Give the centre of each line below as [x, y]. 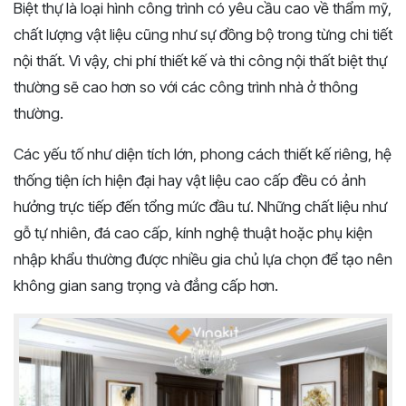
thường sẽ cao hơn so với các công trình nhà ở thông [186, 87]
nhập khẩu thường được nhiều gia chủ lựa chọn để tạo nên [203, 260]
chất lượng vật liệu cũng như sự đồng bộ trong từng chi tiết [203, 35]
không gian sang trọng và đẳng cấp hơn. [146, 286]
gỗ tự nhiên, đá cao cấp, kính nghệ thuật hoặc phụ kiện [193, 233]
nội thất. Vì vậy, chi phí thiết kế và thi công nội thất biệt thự [200, 61]
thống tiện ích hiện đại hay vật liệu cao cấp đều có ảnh [190, 181]
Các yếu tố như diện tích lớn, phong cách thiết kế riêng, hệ [203, 155]
